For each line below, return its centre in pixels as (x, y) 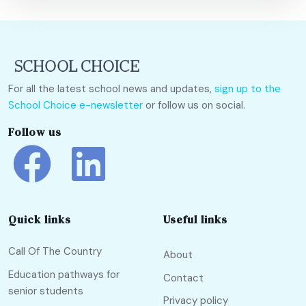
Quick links (40, 220)
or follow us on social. (194, 106)
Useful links (195, 220)
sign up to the (248, 89)
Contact (183, 278)
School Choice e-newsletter (75, 106)
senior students (46, 291)
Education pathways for (64, 274)
